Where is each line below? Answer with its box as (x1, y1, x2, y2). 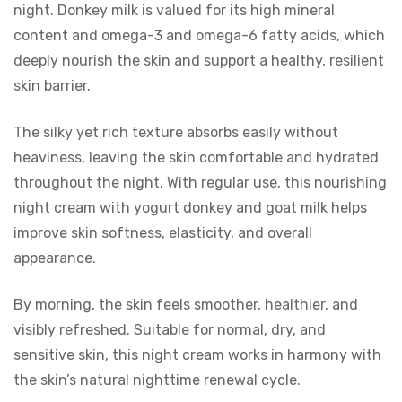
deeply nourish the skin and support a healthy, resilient (13, 51, 384, 69)
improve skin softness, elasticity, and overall (13, 223, 312, 241)
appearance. (13, 249, 96, 267)
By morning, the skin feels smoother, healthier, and (13, 295, 358, 313)
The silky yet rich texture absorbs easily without (13, 123, 338, 141)
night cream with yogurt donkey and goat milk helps (13, 198, 367, 216)
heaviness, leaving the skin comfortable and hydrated (13, 148, 379, 166)
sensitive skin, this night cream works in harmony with (13, 345, 381, 363)
